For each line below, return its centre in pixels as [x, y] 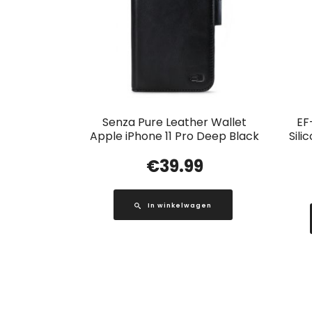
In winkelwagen [179, 206]
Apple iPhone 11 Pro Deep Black [175, 136]
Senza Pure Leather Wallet [175, 123]
